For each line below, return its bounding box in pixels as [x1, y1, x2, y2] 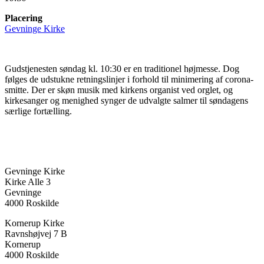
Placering [5, 12, 42, 23]
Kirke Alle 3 [5, 176, 51, 187]
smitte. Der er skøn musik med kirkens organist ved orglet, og [5, 84, 233, 95]
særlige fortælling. [5, 105, 72, 116]
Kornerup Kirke [5, 217, 64, 228]
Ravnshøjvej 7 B [5, 228, 67, 239]
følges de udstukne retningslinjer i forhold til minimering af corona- [5, 74, 253, 84]
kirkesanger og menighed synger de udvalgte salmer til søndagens [5, 95, 248, 105]
